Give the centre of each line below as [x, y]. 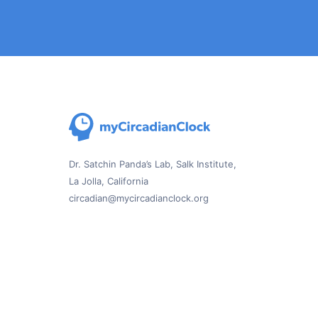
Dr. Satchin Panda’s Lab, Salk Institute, [153, 164]
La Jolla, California [109, 181]
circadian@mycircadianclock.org [139, 198]
